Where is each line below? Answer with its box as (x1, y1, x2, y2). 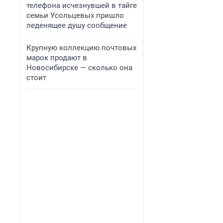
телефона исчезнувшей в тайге (26, 1, 137, 10)
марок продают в (26, 53, 87, 62)
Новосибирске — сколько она (26, 63, 132, 72)
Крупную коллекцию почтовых (26, 43, 136, 52)
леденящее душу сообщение (26, 21, 127, 30)
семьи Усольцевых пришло (26, 11, 124, 20)
